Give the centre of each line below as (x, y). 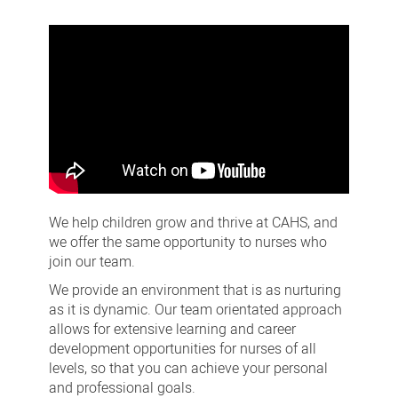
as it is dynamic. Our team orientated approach (195, 310)
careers (72, 32)
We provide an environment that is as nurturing (195, 291)
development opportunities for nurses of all (182, 350)
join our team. (92, 263)
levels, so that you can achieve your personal (188, 369)
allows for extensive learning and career (172, 330)
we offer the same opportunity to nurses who (187, 243)
